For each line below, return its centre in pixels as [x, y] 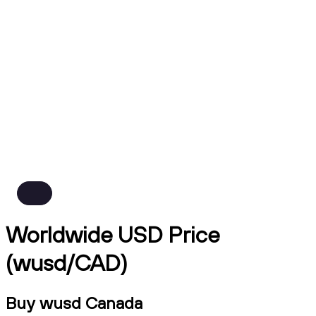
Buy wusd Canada [74, 302]
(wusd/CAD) [67, 263]
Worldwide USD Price [113, 235]
